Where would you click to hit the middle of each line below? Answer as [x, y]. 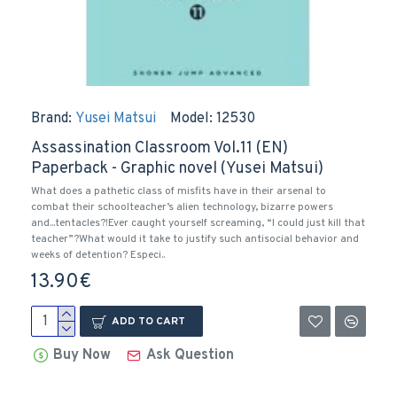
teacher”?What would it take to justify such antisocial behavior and [195, 239]
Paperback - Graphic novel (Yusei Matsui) [177, 169]
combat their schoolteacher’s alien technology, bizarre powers [182, 207]
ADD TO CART [148, 321]
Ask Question [191, 355]
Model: [191, 119]
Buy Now [82, 355]
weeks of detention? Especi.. [98, 255]
